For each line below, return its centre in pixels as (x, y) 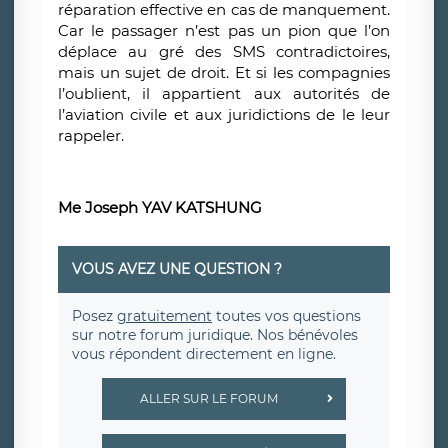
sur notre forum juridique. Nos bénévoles (215, 335)
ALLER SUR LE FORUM (208, 399)
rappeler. (91, 136)
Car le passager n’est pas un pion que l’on (224, 31)
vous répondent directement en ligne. (204, 354)
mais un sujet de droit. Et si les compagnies (224, 73)
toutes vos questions (286, 316)
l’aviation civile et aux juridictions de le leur (224, 115)
